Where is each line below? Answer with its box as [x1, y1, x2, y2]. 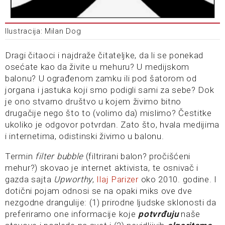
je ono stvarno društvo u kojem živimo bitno [5, 96, 182, 107]
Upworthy [54, 174, 93, 185]
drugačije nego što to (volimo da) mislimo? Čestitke [5, 108, 212, 119]
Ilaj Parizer [96, 174, 139, 185]
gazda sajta [5, 174, 54, 185]
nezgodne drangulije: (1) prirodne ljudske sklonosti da [5, 197, 216, 208]
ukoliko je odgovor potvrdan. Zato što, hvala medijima [5, 120, 220, 130]
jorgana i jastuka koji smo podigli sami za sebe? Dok [5, 85, 214, 95]
